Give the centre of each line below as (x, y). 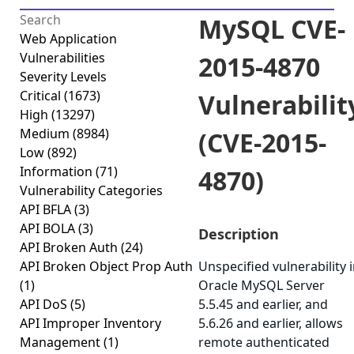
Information (58, 171)
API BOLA (49, 228)
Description (239, 234)
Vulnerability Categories (91, 190)
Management (62, 342)
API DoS (45, 304)
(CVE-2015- (262, 143)
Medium (46, 134)
